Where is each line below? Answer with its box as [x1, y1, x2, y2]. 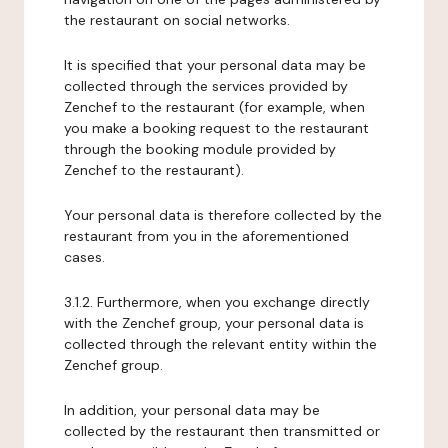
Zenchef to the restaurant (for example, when [64, 98, 365, 116]
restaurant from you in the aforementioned [64, 227, 349, 245]
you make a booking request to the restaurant [64, 119, 369, 137]
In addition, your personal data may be [64, 401, 320, 419]
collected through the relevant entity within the [64, 335, 377, 353]
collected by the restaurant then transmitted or [64, 422, 380, 440]
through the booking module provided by [64, 140, 336, 158]
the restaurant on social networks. [64, 11, 290, 29]
